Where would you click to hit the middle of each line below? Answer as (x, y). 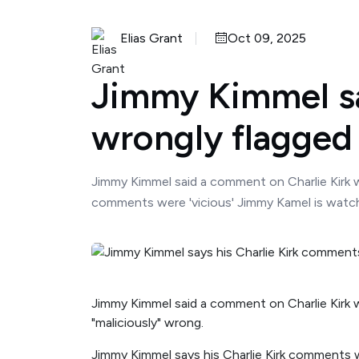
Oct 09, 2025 (267, 38)
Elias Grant (151, 38)
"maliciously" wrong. (147, 323)
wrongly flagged (222, 137)
